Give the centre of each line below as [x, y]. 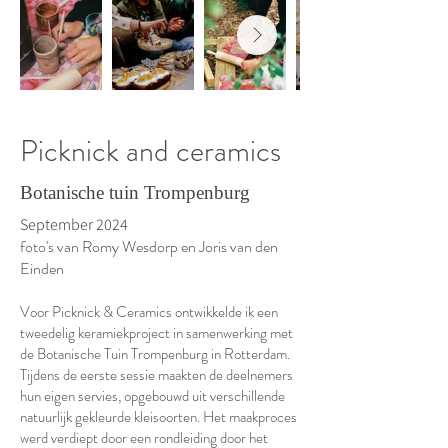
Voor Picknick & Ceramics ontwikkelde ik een [149, 311]
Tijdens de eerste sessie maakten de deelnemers [156, 374]
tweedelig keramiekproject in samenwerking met [156, 332]
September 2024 [74, 224]
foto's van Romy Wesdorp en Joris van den [149, 246]
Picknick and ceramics [150, 150]
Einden [42, 268]
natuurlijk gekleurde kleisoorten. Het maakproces [158, 416]
